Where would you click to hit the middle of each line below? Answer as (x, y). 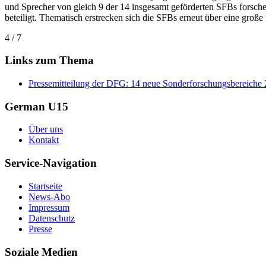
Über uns (46, 129)
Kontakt (44, 140)
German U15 (37, 106)
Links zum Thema (49, 61)
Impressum (49, 207)
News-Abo (49, 197)
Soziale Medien (41, 252)
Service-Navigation (51, 163)
